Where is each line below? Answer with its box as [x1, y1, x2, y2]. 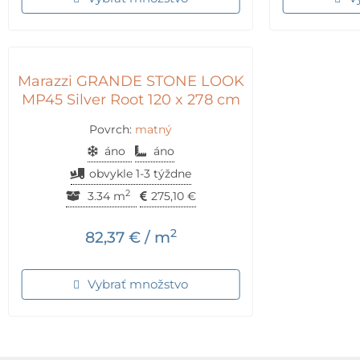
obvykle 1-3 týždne [88, 166, 191, 182]
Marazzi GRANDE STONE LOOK [17, 72, 244, 90]
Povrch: [89, 122, 135, 137]
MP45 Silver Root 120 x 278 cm [21, 90, 240, 108]
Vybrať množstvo [88, 276, 188, 292]
